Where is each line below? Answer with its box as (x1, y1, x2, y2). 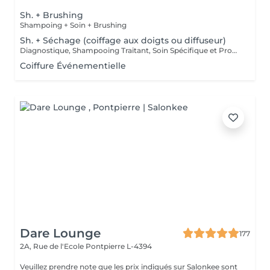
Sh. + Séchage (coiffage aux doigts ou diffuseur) (20, 35, 226, 46)
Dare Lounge (20, 226, 101, 240)
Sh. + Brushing (20, 10, 83, 20)
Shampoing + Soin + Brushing (20, 20, 127, 30)
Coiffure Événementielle (20, 60, 126, 71)
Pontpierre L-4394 (86, 242, 152, 251)
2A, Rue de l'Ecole (20, 242, 86, 251)
